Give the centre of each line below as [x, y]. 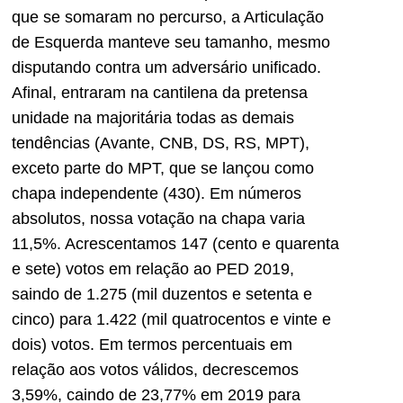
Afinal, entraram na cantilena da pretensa [160, 92]
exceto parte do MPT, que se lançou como [163, 168]
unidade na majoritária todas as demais [153, 117]
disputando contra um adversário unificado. [166, 67]
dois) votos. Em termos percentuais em [152, 344]
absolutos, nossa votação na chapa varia [158, 218]
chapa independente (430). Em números [157, 193]
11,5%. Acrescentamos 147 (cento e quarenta [175, 243]
